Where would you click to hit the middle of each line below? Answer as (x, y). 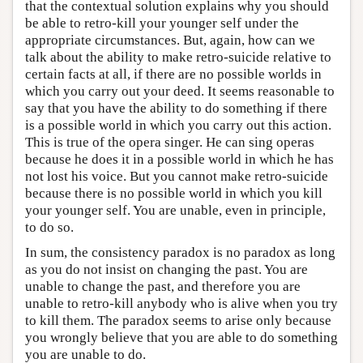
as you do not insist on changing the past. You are (167, 269)
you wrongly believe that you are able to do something (181, 337)
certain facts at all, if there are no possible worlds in (173, 74)
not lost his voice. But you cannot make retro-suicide (177, 176)
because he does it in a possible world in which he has (179, 159)
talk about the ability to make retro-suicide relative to (178, 57)
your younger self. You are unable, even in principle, (175, 210)
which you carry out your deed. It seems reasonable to (180, 91)
